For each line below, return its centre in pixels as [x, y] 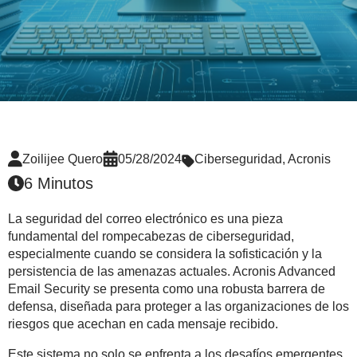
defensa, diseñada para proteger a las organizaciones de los [178, 307]
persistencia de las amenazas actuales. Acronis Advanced [172, 272]
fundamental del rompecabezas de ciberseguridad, [151, 237]
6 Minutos [59, 184]
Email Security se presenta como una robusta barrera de [167, 289]
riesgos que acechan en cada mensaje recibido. [143, 324]
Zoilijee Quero [63, 159]
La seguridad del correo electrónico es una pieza [145, 219]
